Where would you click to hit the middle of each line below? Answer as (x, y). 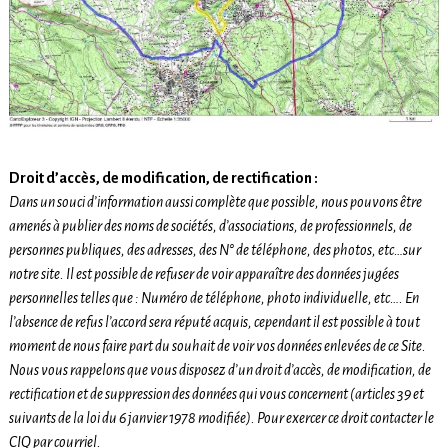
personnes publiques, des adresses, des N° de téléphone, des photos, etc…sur (214, 249)
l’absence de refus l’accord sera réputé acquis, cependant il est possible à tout (214, 321)
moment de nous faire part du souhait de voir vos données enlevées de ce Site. (217, 345)
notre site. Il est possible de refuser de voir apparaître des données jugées (203, 273)
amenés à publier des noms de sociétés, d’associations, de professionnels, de (210, 225)
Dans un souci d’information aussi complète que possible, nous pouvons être (215, 201)
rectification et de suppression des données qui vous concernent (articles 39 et (216, 393)
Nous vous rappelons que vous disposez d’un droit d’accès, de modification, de (219, 369)
